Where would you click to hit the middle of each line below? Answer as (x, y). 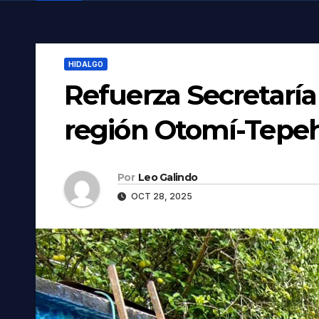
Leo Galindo (168, 177)
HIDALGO (86, 64)
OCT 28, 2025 (161, 196)
